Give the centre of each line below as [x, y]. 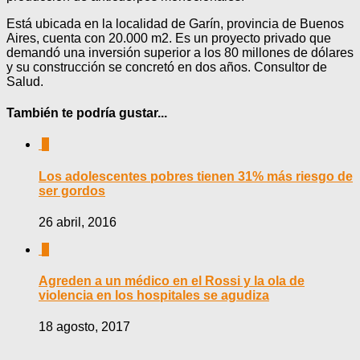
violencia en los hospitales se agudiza [154, 296]
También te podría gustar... [87, 113]
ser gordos [72, 190]
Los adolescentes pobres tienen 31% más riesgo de [196, 176]
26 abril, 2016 [78, 222]
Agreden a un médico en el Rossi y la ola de [172, 281]
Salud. [25, 81]
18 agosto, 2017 [84, 327]
